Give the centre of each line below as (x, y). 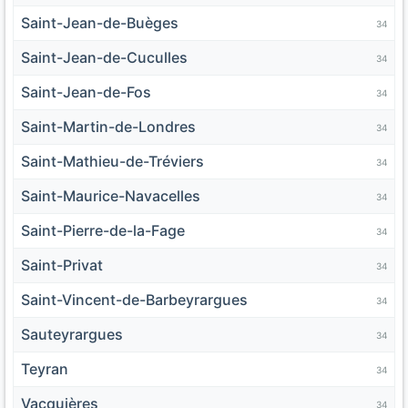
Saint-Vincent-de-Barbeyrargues (134, 300)
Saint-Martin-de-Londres (108, 127)
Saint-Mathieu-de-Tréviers (112, 162)
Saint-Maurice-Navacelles (111, 196)
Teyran (45, 369)
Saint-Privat (62, 265)
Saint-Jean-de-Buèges (100, 23)
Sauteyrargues (72, 335)
